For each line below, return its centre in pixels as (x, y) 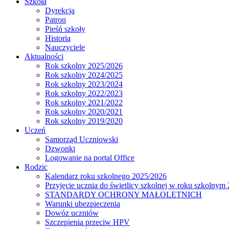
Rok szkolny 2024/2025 (84, 75)
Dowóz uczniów (72, 213)
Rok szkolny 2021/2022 (84, 103)
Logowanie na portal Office (90, 158)
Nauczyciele (65, 48)
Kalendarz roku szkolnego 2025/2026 (106, 176)
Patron (55, 20)
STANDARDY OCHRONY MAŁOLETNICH (123, 195)
